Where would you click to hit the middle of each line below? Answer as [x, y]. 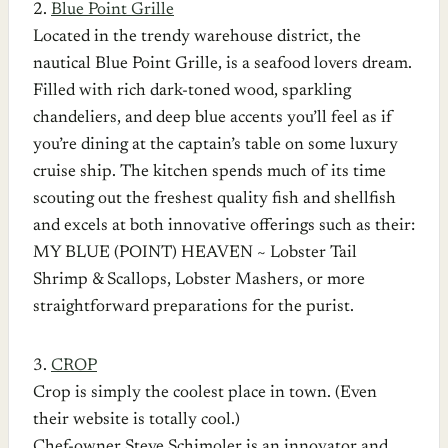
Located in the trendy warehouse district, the [197, 37]
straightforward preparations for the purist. [193, 307]
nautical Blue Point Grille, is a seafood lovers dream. [222, 64]
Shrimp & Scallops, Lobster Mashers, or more [199, 280]
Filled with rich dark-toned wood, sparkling [192, 91]
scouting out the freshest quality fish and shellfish [214, 199]
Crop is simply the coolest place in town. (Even [205, 393]
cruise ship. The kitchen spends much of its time [209, 172]
